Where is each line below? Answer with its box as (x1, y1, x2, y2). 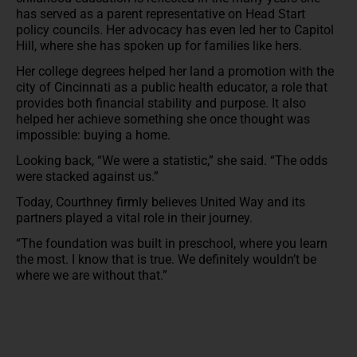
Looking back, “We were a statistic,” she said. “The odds (16, 152, 328, 168)
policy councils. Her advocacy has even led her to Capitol (16, 22, 334, 37)
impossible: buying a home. (16, 127, 174, 143)
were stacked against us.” (16, 168, 162, 184)
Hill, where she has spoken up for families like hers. (16, 37, 308, 53)
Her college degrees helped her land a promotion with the (16, 63, 334, 79)
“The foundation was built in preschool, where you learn (16, 235, 328, 251)
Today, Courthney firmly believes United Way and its (16, 194, 305, 210)
